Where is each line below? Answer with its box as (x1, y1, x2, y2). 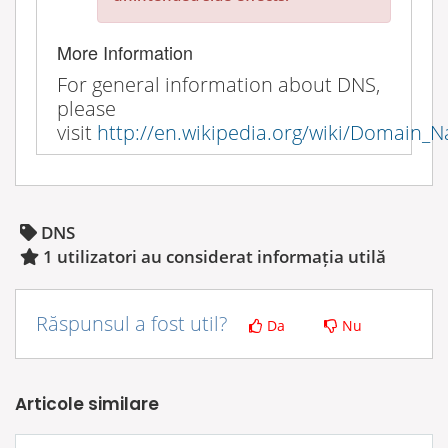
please (57, 93, 116, 122)
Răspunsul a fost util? (36, 309, 232, 337)
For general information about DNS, (57, 69, 380, 98)
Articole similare (15, 391, 159, 416)
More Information (57, 38, 193, 65)
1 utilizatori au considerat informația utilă (39, 244, 386, 268)
